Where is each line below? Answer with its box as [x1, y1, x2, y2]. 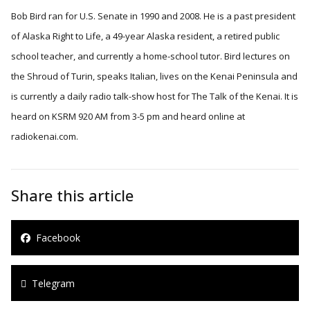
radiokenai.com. [11, 129, 78, 143]
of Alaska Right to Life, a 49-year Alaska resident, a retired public [11, 29, 280, 42]
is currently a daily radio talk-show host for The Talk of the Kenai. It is [11, 89, 298, 102]
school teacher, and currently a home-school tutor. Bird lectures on [11, 49, 290, 62]
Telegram [26, 276, 75, 290]
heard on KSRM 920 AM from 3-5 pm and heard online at [11, 109, 245, 122]
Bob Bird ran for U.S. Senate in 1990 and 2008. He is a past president [11, 9, 295, 22]
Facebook [30, 231, 80, 245]
